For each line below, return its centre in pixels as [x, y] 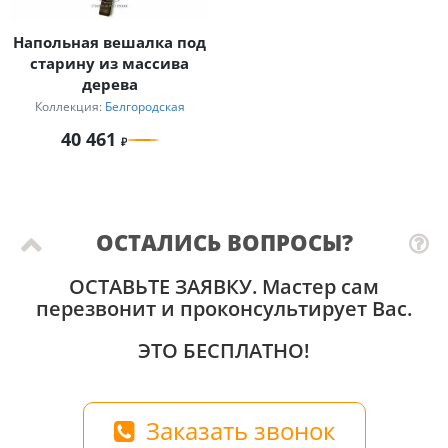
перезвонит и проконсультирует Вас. [224, 308]
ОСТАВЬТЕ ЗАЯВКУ [160, 286]
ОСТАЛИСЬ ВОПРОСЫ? [224, 242]
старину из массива [109, 63]
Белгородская [144, 106]
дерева [109, 84]
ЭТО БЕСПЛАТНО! [224, 350]
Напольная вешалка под [109, 42]
